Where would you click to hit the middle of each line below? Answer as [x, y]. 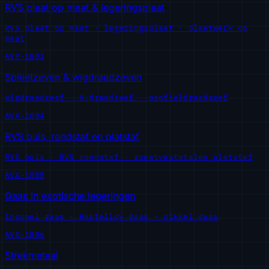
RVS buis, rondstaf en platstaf [72, 136]
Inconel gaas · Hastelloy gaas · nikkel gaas [112, 216]
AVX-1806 [25, 234]
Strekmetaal [32, 255]
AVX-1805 [25, 175]
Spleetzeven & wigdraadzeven [73, 77]
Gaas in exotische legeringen [70, 195]
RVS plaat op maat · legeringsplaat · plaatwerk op [126, 28]
